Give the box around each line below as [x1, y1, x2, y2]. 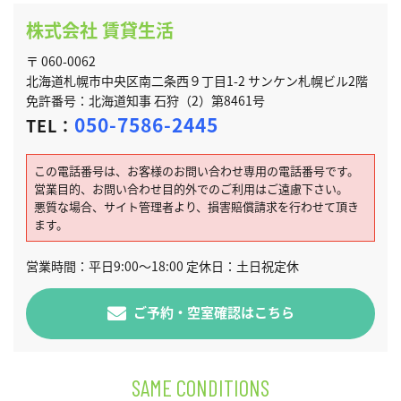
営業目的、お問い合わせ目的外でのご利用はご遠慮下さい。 [34, 180, 348, 198]
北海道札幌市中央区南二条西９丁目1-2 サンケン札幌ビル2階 [26, 72, 368, 90]
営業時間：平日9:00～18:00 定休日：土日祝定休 [26, 257, 299, 276]
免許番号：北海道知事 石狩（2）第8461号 [26, 91, 265, 110]
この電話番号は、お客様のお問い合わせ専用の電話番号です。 [34, 162, 359, 180]
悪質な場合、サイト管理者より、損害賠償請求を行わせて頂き [34, 198, 359, 216]
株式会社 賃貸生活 [26, 17, 174, 44]
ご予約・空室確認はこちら [132, 302, 294, 321]
